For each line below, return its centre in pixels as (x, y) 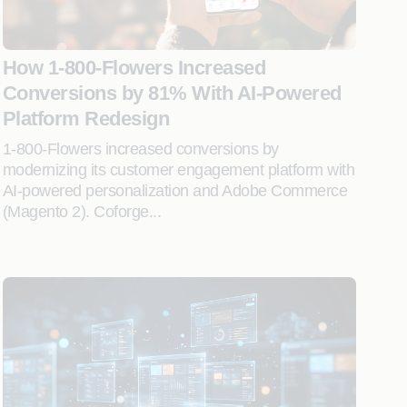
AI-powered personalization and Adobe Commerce (175, 191)
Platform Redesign (86, 119)
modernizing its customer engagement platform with (179, 170)
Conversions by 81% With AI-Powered (172, 93)
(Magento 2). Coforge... (82, 212)
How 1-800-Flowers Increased (134, 68)
